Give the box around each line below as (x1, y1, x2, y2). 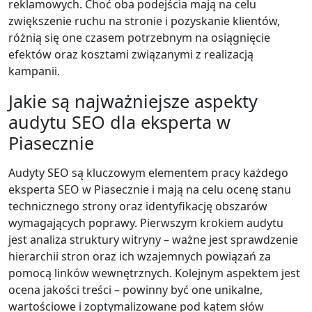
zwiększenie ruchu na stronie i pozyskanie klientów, (8, 13, 280, 29)
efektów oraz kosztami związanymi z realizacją (8, 46, 253, 62)
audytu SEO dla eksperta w (8, 109, 231, 134)
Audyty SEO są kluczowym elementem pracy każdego (8, 164, 288, 180)
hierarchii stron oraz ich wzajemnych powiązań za (8, 248, 271, 264)
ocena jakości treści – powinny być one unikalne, (8, 281, 263, 297)
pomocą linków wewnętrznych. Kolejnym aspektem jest (8, 265, 300, 281)
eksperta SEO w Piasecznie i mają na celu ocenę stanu (8, 181, 291, 197)
